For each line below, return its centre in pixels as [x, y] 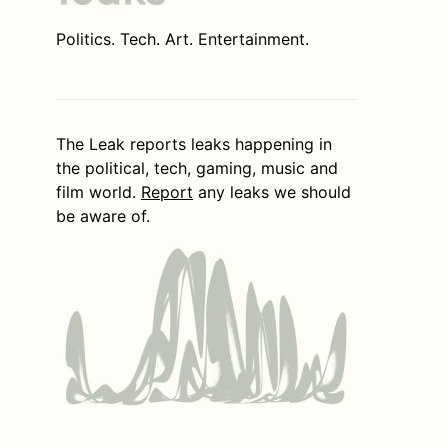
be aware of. [103, 215]
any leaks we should [274, 191]
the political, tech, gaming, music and [197, 167]
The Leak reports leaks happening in [194, 143]
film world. [98, 191]
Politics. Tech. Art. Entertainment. [182, 38]
